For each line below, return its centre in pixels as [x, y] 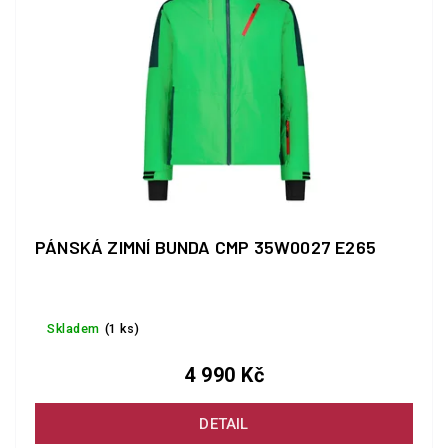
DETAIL [224, 423]
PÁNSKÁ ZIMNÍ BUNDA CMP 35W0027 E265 [205, 247]
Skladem [73, 328]
